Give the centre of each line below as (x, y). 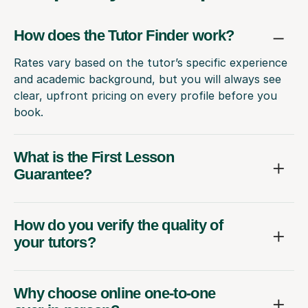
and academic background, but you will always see (147, 79)
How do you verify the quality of (118, 225)
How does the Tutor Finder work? (124, 36)
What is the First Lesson (94, 157)
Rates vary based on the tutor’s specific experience (151, 62)
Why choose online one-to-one (115, 293)
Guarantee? (53, 174)
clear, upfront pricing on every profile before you (145, 95)
